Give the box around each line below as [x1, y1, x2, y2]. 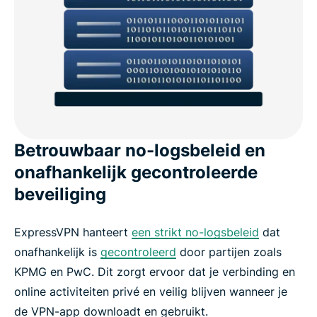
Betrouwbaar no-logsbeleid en [14, 139, 265, 161]
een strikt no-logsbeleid [132, 224, 259, 239]
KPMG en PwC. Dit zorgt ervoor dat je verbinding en [14, 264, 295, 279]
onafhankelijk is [14, 244, 100, 259]
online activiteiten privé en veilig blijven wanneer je [14, 284, 287, 299]
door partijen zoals [176, 244, 282, 259]
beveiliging [14, 183, 106, 204]
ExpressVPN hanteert [14, 224, 132, 239]
